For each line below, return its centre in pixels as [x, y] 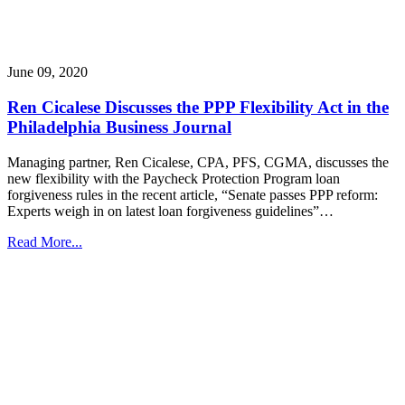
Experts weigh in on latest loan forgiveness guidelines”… [170, 211]
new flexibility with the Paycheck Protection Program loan [174, 178]
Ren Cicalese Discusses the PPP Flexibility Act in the [198, 107]
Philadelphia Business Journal [119, 127]
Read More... [45, 241]
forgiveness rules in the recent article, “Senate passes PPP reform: [193, 194]
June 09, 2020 [47, 72]
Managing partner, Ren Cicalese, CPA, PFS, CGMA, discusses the [198, 162]
